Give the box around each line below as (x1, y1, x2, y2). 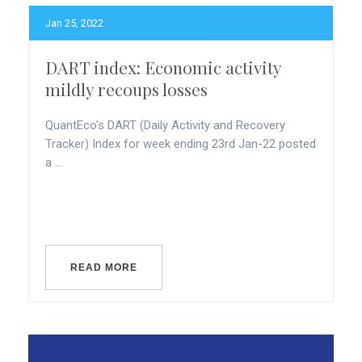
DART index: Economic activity (45, 56, 281, 78)
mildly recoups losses (45, 78, 208, 100)
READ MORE (70, 262, 137, 273)
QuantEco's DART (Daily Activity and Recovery (45, 118, 285, 133)
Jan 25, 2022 (45, 17, 103, 29)
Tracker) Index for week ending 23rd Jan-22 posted (45, 137, 316, 151)
